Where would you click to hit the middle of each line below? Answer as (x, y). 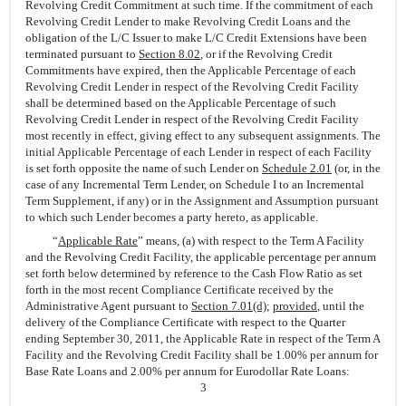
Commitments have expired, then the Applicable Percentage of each (191, 70)
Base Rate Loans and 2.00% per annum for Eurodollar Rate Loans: (188, 371)
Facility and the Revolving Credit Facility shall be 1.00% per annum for (202, 355)
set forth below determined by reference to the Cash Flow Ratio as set (194, 273)
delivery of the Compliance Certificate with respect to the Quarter (185, 322)
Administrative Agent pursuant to (108, 306)
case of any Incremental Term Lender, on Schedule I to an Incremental (195, 184)
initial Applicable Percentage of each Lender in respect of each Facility (198, 152)
